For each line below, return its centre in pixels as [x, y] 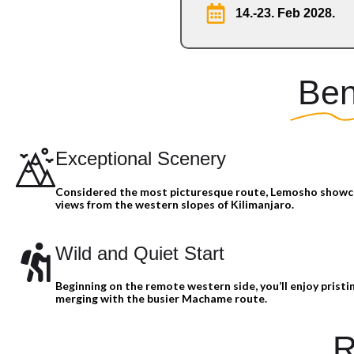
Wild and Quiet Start [140, 253]
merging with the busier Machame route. [161, 298]
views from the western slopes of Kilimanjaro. [175, 204]
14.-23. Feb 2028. [285, 13]
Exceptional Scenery [141, 159]
